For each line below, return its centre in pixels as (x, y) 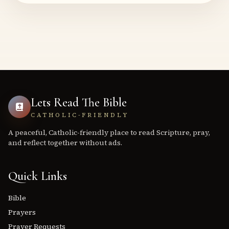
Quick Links (38, 176)
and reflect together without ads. (65, 143)
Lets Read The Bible (79, 102)
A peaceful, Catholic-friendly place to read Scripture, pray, (109, 132)
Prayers (22, 212)
